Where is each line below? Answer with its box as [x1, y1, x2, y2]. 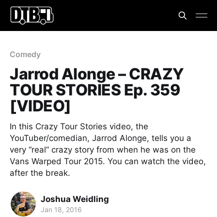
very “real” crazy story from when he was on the [10, 145, 196, 155]
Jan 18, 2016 [41, 205, 82, 214]
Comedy [10, 49, 41, 59]
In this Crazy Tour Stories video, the [10, 122, 148, 131]
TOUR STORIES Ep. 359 [10, 80, 181, 99]
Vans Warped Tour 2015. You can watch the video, [10, 156, 206, 166]
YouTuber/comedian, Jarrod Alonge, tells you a [10, 133, 191, 143]
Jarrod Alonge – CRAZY [10, 64, 184, 83]
